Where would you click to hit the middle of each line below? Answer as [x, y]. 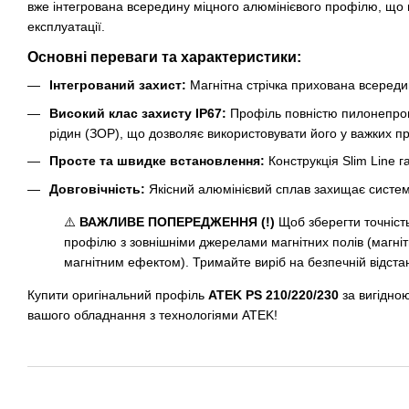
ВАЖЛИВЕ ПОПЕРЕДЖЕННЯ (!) [177, 221]
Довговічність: [97, 189]
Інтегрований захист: [118, 85]
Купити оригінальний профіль [118, 294]
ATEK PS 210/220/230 [273, 294]
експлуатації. [66, 27]
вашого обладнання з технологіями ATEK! [152, 315]
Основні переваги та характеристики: [164, 58]
